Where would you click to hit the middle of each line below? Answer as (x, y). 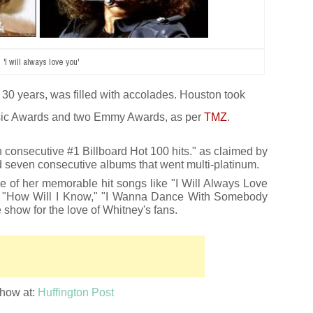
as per (186, 117)
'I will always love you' (41, 61)
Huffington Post (76, 292)
